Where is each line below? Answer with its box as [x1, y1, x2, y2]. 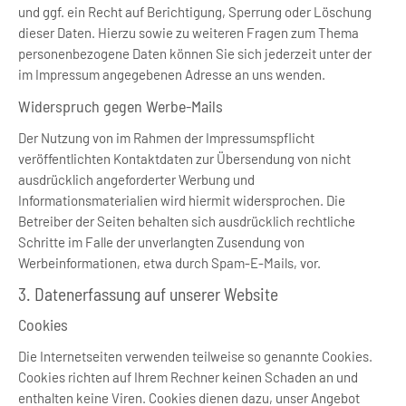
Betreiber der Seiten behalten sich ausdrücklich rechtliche [18, 213, 355, 229]
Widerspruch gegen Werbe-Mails [18, 96, 223, 116]
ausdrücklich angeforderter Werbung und [18, 171, 255, 188]
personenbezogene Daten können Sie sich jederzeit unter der [18, 45, 372, 62]
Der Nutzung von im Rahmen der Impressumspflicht [18, 130, 314, 146]
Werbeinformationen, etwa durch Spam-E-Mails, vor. [18, 255, 321, 271]
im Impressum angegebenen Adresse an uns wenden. [18, 66, 325, 82]
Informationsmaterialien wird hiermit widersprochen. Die [18, 192, 345, 208]
